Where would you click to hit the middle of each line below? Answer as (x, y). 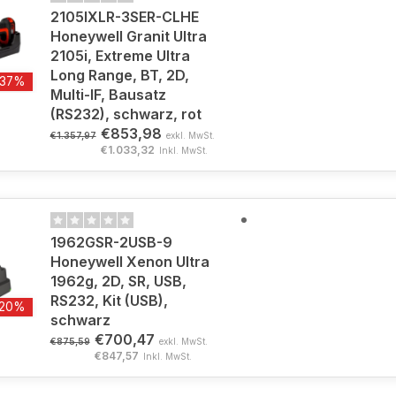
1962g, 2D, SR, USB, (118, 281)
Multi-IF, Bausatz (108, 95)
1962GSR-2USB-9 (111, 242)
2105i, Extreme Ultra (120, 56)
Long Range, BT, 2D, (119, 75)
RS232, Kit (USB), (109, 301)
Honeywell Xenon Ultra (129, 262)
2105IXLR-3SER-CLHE (124, 17)
